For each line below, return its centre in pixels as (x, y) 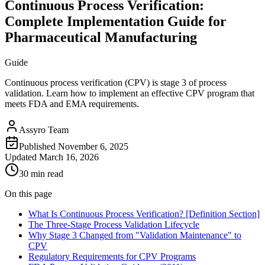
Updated (22, 157)
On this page (28, 193)
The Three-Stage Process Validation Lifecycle (114, 224)
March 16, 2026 (69, 157)
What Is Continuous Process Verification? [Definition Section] (144, 214)
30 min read (41, 173)
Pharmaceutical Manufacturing (101, 37)
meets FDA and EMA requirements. (72, 104)
